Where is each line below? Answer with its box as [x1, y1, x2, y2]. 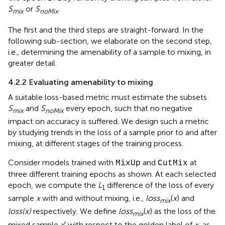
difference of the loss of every [105, 180, 214, 190]
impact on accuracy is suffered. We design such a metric [8, 116, 209, 126]
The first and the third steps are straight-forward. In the [8, 25, 203, 35]
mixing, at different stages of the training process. [8, 138, 183, 148]
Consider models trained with [8, 157, 116, 167]
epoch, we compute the [8, 180, 98, 190]
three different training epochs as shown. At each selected [8, 169, 216, 179]
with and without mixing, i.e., [40, 193, 146, 203]
